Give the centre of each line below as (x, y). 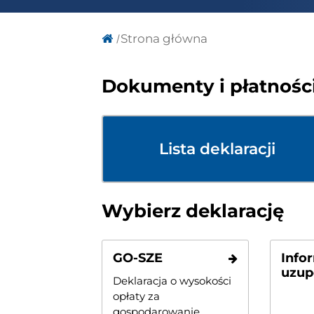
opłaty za (136, 296)
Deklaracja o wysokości (172, 280)
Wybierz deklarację (193, 211)
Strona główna (164, 38)
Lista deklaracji (217, 149)
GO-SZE (138, 258)
